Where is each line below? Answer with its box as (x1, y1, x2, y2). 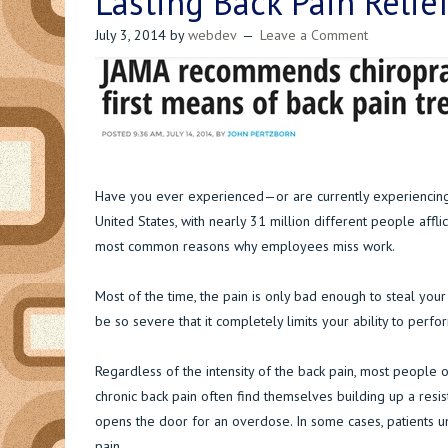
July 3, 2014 (94, 26, 166, 45)
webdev (187, 26, 236, 45)
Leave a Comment (259, 26, 368, 45)
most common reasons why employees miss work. (94, 237, 395, 256)
